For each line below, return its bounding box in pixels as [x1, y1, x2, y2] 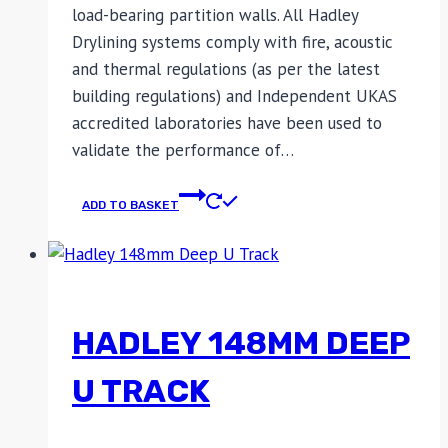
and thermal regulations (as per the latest [72, 58, 380, 81]
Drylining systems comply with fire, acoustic [72, 31, 393, 54]
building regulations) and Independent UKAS [72, 85, 397, 108]
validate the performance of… [72, 139, 294, 162]
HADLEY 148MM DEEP [72, 323, 410, 362]
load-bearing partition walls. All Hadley [72, 4, 358, 27]
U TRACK [72, 371, 210, 410]
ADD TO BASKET [82, 198, 179, 213]
